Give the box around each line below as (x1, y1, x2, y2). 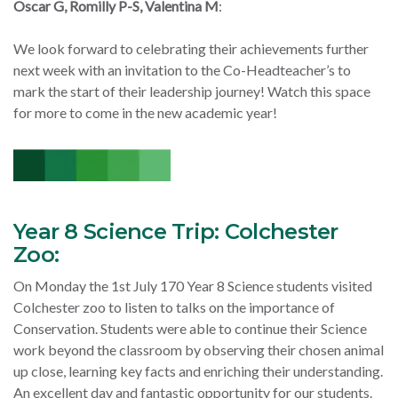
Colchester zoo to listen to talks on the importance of (13, 298, 335, 316)
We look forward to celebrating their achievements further (13, 40, 369, 58)
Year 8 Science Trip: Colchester (13, 219, 338, 245)
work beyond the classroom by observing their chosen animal (13, 341, 384, 359)
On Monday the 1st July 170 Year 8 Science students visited (13, 277, 372, 295)
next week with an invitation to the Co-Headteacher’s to (13, 61, 351, 79)
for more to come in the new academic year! (13, 104, 277, 122)
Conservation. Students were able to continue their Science (13, 320, 367, 338)
